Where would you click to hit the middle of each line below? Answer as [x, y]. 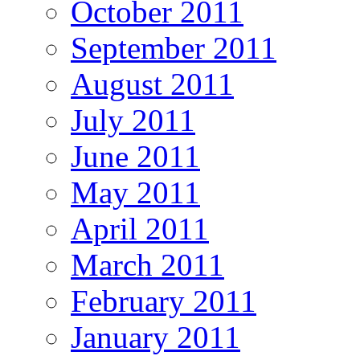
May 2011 [135, 192]
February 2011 [164, 301]
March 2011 [147, 264]
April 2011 [140, 228]
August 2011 [152, 84]
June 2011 [135, 156]
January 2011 [155, 337]
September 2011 [174, 47]
